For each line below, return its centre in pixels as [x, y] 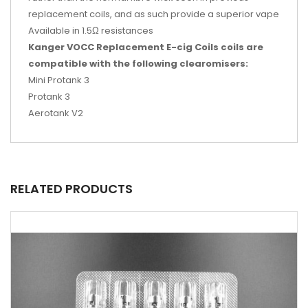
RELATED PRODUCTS [71, 189]
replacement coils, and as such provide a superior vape [154, 14]
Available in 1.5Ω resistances [91, 31]
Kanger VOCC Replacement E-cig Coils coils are [146, 47]
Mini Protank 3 [59, 80]
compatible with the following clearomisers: [138, 64]
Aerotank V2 [56, 113]
